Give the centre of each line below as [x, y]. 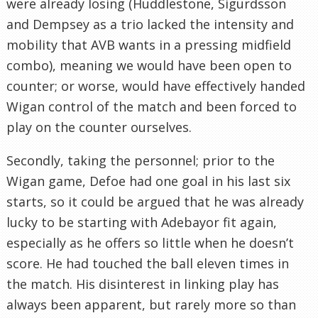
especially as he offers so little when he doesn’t [150, 242]
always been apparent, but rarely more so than [151, 304]
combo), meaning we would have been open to [149, 65]
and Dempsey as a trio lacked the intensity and [150, 24]
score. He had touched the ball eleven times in [148, 263]
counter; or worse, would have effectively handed [156, 86]
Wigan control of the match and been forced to [152, 106]
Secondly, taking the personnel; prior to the [141, 160]
